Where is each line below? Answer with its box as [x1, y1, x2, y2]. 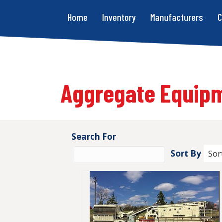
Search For [71, 131, 116, 142]
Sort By [170, 148, 201, 159]
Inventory [102, 11, 136, 23]
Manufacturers [150, 11, 203, 23]
